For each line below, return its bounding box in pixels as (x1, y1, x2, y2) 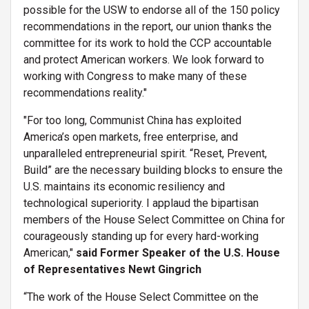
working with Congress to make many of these (23, 69, 247, 83)
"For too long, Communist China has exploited (23, 113, 241, 127)
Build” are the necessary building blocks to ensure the (23, 163, 283, 177)
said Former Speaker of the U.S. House (73, 246, 280, 259)
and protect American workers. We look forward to (23, 52, 264, 66)
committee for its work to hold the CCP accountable (23, 36, 272, 50)
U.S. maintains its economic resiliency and (23, 179, 225, 193)
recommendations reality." (23, 86, 147, 99)
